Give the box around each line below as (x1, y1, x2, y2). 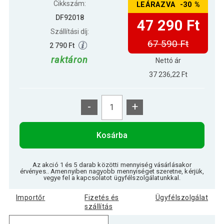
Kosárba (96, 130, 127, 140)
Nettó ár (155, 56, 181, 64)
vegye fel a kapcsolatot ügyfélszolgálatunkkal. (43, 173, 181, 181)
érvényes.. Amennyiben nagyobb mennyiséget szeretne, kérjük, (19, 167, 204, 175)
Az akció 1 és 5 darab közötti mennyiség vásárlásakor (32, 160, 192, 168)
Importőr (15, 193, 45, 201)
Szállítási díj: (50, 27, 89, 35)
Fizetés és (84, 193, 119, 201)
